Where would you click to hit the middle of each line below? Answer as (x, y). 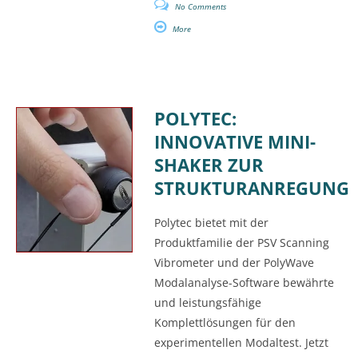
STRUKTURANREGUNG (251, 188)
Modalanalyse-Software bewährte (244, 283)
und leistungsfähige (207, 303)
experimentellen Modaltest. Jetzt (241, 343)
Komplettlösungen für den (225, 323)
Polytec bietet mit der (211, 223)
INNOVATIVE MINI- (235, 141)
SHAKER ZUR (209, 165)
